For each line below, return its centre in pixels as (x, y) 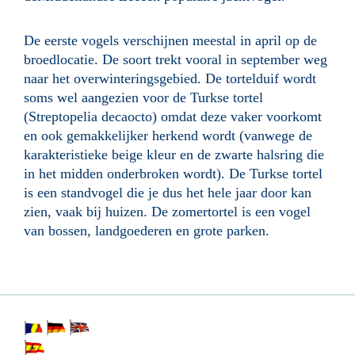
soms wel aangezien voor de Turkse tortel (143, 98)
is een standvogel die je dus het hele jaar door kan (168, 193)
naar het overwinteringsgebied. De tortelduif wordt (170, 79)
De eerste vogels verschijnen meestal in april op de (170, 41)
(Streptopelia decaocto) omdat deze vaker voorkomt (173, 117)
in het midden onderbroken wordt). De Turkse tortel (173, 174)
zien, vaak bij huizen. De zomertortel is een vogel (167, 212)
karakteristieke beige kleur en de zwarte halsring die (174, 155)
